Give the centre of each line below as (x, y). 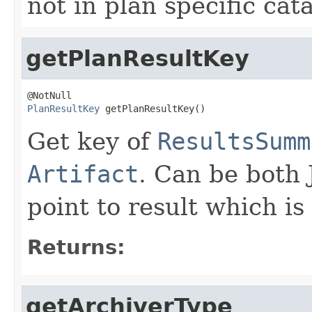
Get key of (92, 141)
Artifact (83, 174)
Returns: (76, 247)
